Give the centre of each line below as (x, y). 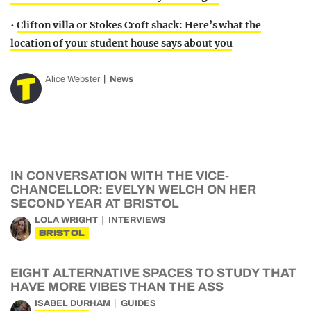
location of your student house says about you (121, 43)
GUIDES (138, 303)
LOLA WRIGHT (66, 220)
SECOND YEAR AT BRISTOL (95, 203)
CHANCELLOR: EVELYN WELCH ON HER (133, 190)
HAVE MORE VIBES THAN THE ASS (117, 287)
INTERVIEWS (137, 220)
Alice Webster (73, 79)
